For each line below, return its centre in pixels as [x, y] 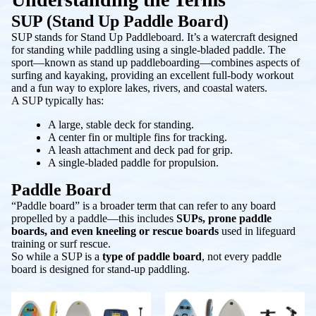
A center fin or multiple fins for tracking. [138, 137]
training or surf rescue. [61, 243]
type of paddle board [152, 256]
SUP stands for [46, 37]
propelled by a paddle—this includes [94, 218]
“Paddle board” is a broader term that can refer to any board [144, 205]
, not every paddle [242, 256]
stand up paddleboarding [145, 62]
